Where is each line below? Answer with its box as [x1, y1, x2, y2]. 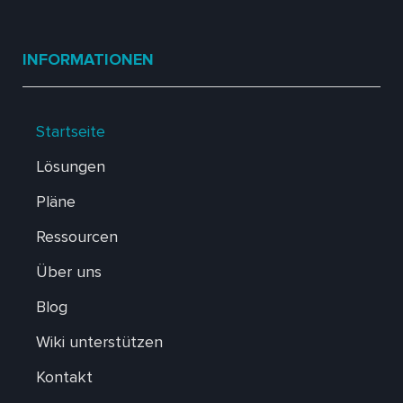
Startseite [36, 121, 105, 141]
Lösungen [36, 156, 105, 176]
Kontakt [36, 366, 93, 387]
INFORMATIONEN [22, 49, 154, 69]
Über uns [36, 261, 102, 282]
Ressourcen [36, 226, 118, 246]
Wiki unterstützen [36, 331, 163, 352]
